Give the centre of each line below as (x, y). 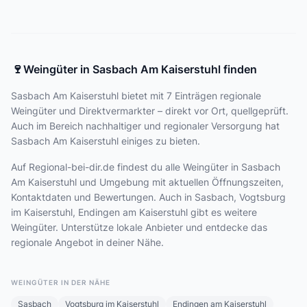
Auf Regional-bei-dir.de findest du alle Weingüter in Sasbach (146, 167)
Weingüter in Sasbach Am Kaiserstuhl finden (140, 69)
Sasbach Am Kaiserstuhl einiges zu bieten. (106, 141)
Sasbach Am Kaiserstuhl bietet (79, 96)
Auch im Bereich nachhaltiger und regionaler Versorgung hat (145, 126)
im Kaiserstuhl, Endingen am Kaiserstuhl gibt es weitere (134, 212)
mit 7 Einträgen (182, 96)
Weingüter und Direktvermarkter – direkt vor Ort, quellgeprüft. (150, 111)
